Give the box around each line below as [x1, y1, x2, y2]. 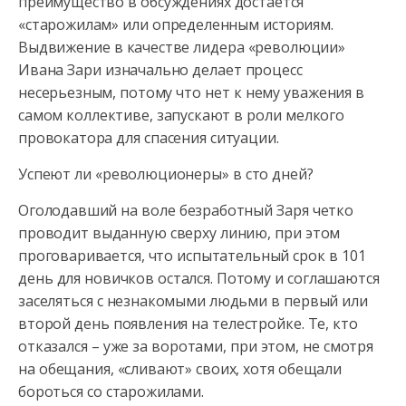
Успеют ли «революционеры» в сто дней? [18, 164, 314, 184]
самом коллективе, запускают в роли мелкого [18, 105, 344, 125]
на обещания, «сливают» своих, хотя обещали [18, 359, 342, 379]
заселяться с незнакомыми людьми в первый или [18, 291, 368, 311]
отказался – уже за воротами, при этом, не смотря [18, 336, 373, 356]
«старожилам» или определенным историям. [18, 14, 333, 34]
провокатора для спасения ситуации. [18, 128, 279, 148]
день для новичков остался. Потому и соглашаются [18, 268, 380, 288]
